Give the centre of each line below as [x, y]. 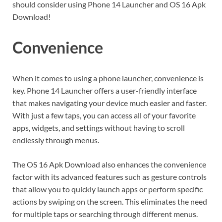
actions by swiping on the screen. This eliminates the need [110, 201]
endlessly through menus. [56, 140]
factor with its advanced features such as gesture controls [110, 176]
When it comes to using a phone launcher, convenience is [108, 78]
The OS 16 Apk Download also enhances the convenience [109, 164]
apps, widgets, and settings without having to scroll [99, 127]
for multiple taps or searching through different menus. [105, 214]
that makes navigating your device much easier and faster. [110, 103]
